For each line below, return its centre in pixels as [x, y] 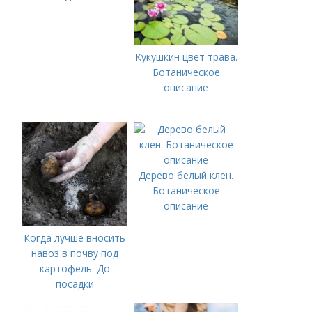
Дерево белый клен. [186, 175]
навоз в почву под [75, 253]
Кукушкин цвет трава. [186, 56]
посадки [75, 283]
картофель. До [75, 268]
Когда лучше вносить [75, 237]
